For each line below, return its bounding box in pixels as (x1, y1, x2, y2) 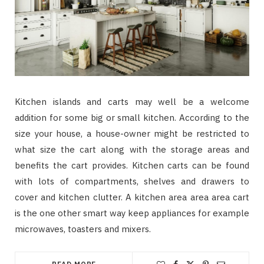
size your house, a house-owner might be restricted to (15, 127, 249, 139)
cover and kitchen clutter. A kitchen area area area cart (15, 191, 249, 203)
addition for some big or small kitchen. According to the (15, 111, 249, 123)
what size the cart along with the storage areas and (15, 143, 249, 155)
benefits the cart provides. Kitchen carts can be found (15, 159, 249, 171)
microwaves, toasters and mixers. (15, 223, 151, 235)
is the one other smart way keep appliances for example (15, 207, 249, 219)
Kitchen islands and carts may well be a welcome (15, 95, 249, 107)
